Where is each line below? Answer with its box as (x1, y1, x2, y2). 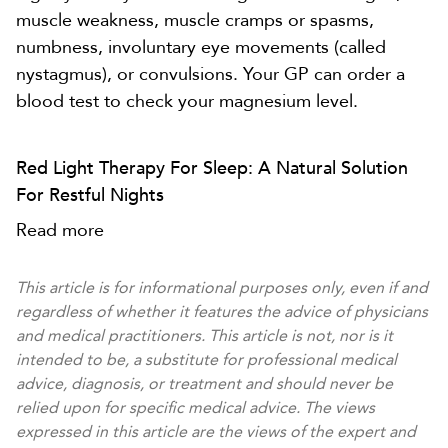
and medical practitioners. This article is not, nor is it (16, 324, 393, 347)
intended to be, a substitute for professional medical (16, 348, 397, 371)
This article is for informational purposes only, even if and (16, 276, 428, 299)
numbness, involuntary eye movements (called (16, 34, 386, 60)
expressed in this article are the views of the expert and (16, 420, 416, 443)
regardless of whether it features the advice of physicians (16, 300, 428, 323)
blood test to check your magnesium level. (16, 88, 358, 114)
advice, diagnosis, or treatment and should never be (16, 372, 393, 395)
